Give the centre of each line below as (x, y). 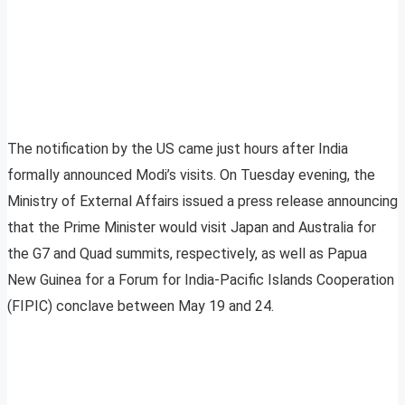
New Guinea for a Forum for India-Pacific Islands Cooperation (201, 280)
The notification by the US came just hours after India (178, 149)
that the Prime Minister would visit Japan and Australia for (192, 228)
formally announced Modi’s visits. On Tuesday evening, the (191, 175)
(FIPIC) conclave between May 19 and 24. (141, 306)
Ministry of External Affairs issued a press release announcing (202, 202)
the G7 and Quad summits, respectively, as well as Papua (187, 254)
